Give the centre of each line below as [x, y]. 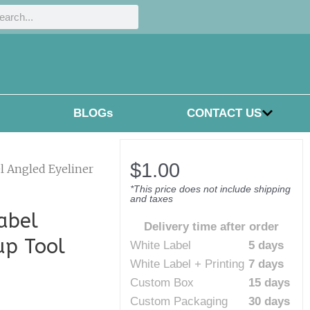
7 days [266, 264]
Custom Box [162, 282]
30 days [270, 301]
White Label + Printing [188, 264]
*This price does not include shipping [211, 189]
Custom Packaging [179, 301]
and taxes [152, 198]
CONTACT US [224, 113]
